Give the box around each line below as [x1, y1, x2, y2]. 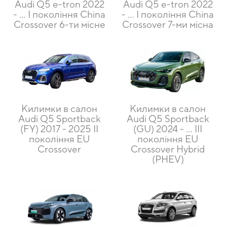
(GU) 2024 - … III [133, 123, 202, 134]
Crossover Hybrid [131, 143, 205, 155]
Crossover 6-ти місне [13, 19, 105, 30]
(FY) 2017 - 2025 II [20, 123, 98, 134]
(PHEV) [152, 153, 184, 165]
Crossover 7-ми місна [122, 19, 213, 30]
